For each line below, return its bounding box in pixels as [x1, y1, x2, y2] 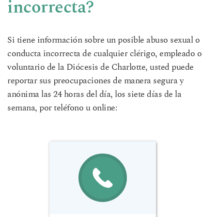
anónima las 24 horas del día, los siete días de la [7, 90, 181, 99]
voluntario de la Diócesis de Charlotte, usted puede [7, 63, 194, 72]
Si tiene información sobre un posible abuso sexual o [7, 36, 200, 45]
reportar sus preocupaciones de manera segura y [7, 77, 184, 86]
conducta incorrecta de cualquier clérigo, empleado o [7, 49, 201, 59]
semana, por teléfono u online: [7, 104, 117, 113]
